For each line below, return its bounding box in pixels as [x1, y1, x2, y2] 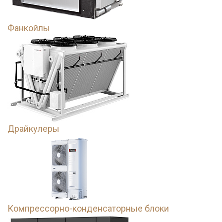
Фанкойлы [7, 23, 50, 33]
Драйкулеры [7, 123, 59, 134]
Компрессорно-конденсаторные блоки [7, 203, 169, 214]
